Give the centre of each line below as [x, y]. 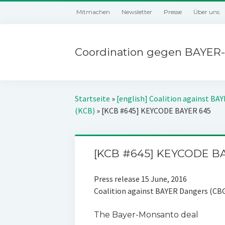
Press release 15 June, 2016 [140, 179]
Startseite [93, 98]
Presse [173, 12]
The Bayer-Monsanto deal [146, 215]
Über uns [207, 12]
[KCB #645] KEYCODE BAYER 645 [156, 110]
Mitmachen [93, 12]
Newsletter [137, 12]
